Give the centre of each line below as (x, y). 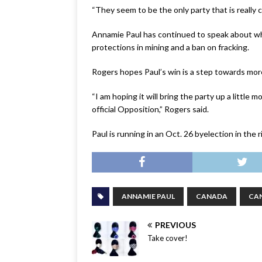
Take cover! (168, 238)
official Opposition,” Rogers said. (150, 109)
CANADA (212, 196)
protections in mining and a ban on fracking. (170, 47)
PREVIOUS (175, 225)
